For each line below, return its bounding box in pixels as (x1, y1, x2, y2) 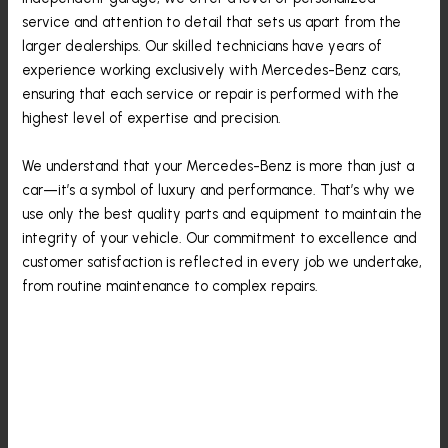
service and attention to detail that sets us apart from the (22, 13, 402, 32)
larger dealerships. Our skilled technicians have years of (22, 37, 383, 56)
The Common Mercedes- (22, 319, 397, 360)
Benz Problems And (22, 355, 308, 396)
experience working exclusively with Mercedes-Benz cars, (22, 61, 402, 80)
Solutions (22, 391, 154, 432)
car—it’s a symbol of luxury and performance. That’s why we (22, 180, 416, 199)
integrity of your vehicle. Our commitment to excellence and (22, 228, 418, 247)
